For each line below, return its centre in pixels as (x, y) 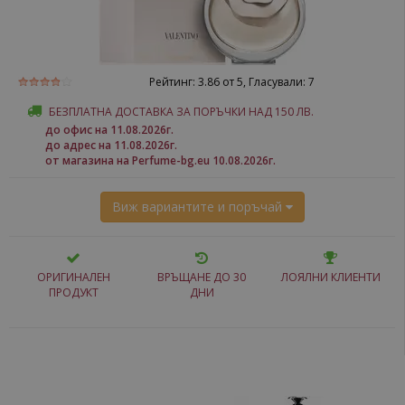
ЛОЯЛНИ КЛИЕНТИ (330, 277)
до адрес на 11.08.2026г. (111, 145)
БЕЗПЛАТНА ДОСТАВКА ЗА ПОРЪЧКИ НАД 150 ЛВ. (181, 112)
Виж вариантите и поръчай (198, 207)
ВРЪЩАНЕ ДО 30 (202, 277)
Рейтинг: (173, 82)
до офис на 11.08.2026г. (109, 130)
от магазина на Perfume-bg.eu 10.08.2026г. (160, 160)
